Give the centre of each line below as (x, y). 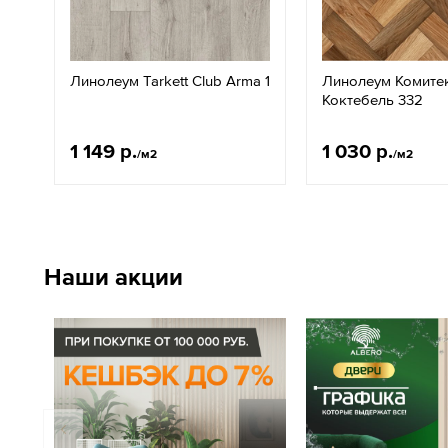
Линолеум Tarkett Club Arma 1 (170, 80)
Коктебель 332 (372, 99)
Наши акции (113, 276)
